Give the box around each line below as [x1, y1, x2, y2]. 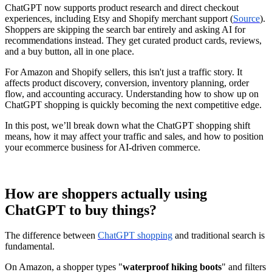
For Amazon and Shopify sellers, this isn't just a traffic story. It [5, 66, 242, 77]
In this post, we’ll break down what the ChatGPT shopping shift [5, 120, 250, 131]
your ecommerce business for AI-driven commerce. [5, 141, 200, 152]
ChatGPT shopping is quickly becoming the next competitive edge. [5, 99, 262, 110]
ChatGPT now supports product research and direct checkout [5, 2, 239, 13]
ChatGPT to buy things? [5, 202, 157, 218]
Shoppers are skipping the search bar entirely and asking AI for [5, 24, 245, 35]
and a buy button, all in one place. [5, 46, 134, 56]
